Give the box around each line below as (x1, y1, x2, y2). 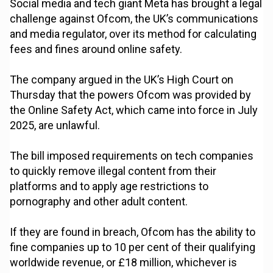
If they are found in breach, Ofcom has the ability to (10, 225, 256, 239)
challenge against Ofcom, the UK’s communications (10, 12, 259, 26)
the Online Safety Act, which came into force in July (10, 104, 258, 117)
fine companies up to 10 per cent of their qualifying (10, 241, 256, 254)
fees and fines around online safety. (10, 43, 183, 56)
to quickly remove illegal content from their (10, 165, 217, 178)
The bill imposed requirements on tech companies (10, 149, 254, 163)
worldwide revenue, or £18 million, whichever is (10, 256, 238, 269)
